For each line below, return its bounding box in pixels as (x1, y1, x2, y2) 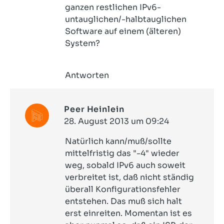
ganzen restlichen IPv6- (65, 2, 161, 12)
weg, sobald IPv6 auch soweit (65, 160, 185, 170)
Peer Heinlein (64, 104, 124, 114)
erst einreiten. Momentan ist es (65, 208, 192, 218)
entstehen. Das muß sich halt (65, 196, 182, 206)
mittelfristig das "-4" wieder (65, 148, 179, 158)
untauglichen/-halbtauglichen (65, 14, 186, 24)
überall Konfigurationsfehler (65, 184, 180, 194)
